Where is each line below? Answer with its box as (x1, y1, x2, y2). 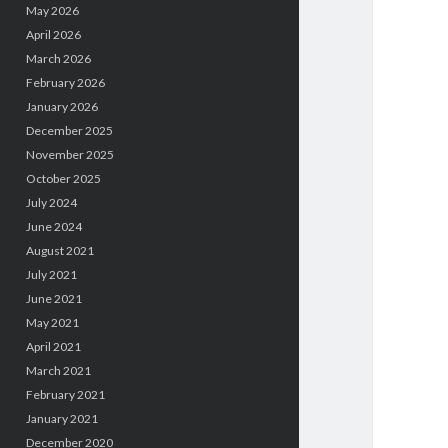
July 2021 (25, 267, 77, 282)
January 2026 (25, 99, 98, 114)
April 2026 (25, 27, 81, 42)
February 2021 (25, 387, 105, 402)
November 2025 (25, 147, 114, 162)
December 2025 (25, 123, 113, 138)
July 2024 (25, 195, 77, 210)
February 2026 (25, 75, 105, 90)
